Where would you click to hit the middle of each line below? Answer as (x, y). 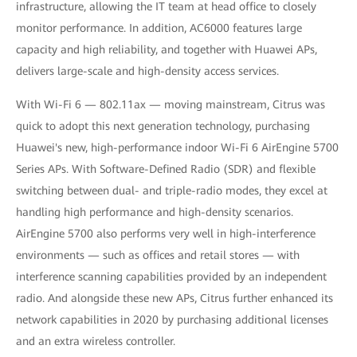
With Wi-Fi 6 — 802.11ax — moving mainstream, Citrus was (171, 104)
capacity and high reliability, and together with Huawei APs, (167, 49)
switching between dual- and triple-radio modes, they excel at (172, 190)
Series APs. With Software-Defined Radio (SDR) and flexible (166, 169)
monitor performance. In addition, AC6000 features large (159, 28)
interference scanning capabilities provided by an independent (171, 277)
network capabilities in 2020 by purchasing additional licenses (172, 320)
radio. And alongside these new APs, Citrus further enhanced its (175, 298)
